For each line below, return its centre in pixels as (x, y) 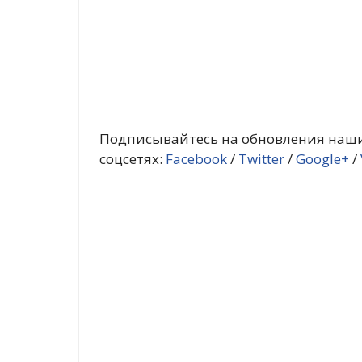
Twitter (261, 159)
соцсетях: (133, 159)
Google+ (322, 159)
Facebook (196, 159)
